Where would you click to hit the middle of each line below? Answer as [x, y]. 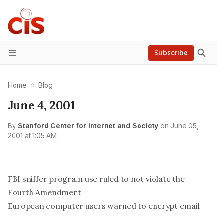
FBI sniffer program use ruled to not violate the [96, 179]
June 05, [185, 126]
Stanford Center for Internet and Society [88, 126]
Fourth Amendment [45, 192]
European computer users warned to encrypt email [104, 206]
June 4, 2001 [41, 105]
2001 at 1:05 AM [32, 135]
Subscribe [171, 53]
